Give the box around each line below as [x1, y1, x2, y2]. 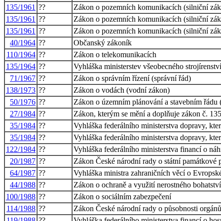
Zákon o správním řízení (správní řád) [74, 74, 191, 82]
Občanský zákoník [74, 38, 132, 47]
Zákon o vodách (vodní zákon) [74, 85, 170, 94]
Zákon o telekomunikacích [74, 50, 156, 59]
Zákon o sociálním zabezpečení [74, 192, 171, 201]
